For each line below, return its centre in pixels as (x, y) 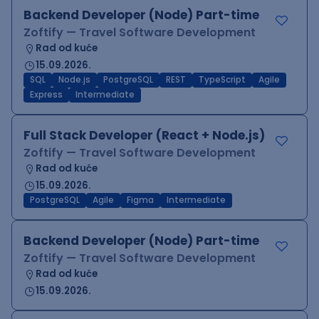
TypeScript (222, 80)
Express (46, 95)
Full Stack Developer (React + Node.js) (144, 135)
